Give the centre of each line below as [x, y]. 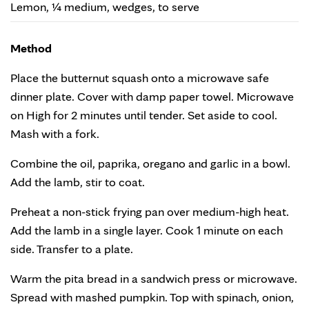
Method [31, 48]
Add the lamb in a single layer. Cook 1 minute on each [147, 230]
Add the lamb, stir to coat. [78, 182]
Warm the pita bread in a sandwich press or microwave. [154, 278]
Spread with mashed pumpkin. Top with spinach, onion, [152, 297]
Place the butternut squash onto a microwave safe [140, 78]
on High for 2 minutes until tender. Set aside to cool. [144, 115]
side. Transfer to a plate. [72, 249]
